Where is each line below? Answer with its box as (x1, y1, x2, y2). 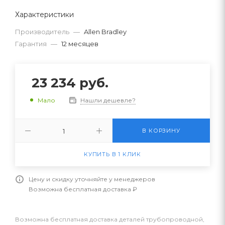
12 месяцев (61, 39, 98, 48)
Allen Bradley (84, 27, 127, 36)
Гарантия (15, 39, 47, 48)
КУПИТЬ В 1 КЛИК (84, 150, 141, 158)
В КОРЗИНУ (142, 127, 180, 134)
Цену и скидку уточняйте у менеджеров (29, 175, 155, 183)
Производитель (15, 27, 69, 36)
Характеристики (15, 10, 74, 19)
